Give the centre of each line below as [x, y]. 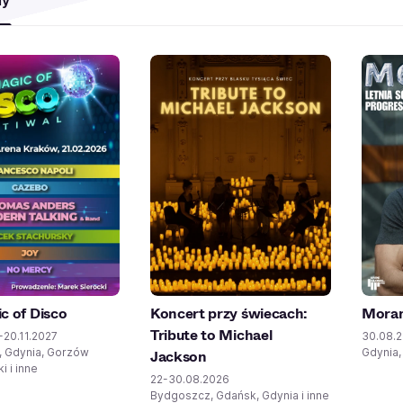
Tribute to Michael [211, 335]
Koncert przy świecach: [229, 313]
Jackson [179, 357]
